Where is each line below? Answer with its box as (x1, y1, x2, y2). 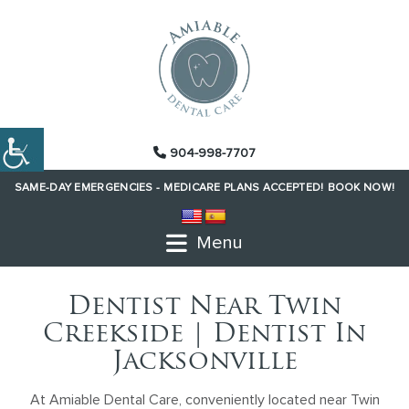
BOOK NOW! (327, 183, 395, 194)
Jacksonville (111, 350, 298, 375)
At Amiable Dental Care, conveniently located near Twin (29, 393, 380, 407)
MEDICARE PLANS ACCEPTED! (163, 183, 324, 194)
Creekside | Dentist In (43, 322, 366, 348)
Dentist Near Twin (68, 295, 341, 320)
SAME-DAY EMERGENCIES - (14, 183, 161, 194)
